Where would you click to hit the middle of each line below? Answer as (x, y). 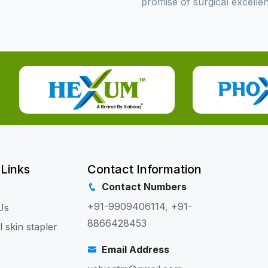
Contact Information (144, 169)
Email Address (135, 249)
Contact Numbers (144, 187)
